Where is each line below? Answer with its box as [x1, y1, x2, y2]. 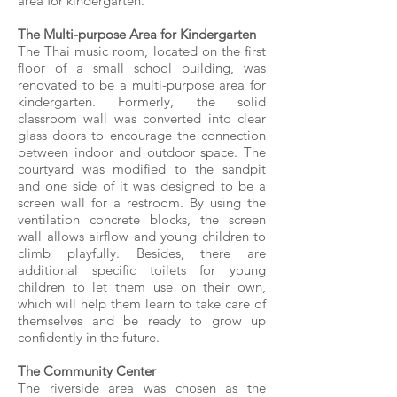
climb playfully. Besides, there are [18, 245, 266, 261]
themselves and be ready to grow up [18, 312, 266, 329]
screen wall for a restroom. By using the [18, 194, 266, 211]
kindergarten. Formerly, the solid [18, 93, 266, 110]
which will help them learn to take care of [18, 295, 266, 312]
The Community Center [18, 362, 156, 379]
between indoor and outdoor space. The [18, 144, 266, 160]
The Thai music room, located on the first [18, 43, 266, 59]
